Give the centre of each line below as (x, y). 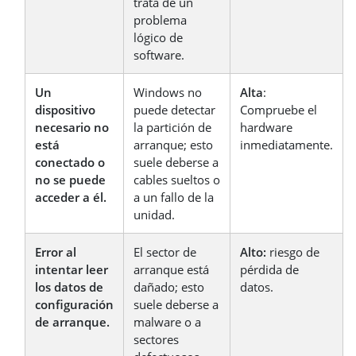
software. (159, 54)
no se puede (70, 179)
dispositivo (65, 109)
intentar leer (72, 269)
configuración (74, 304)
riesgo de (293, 252)
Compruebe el (279, 109)
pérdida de (269, 269)
